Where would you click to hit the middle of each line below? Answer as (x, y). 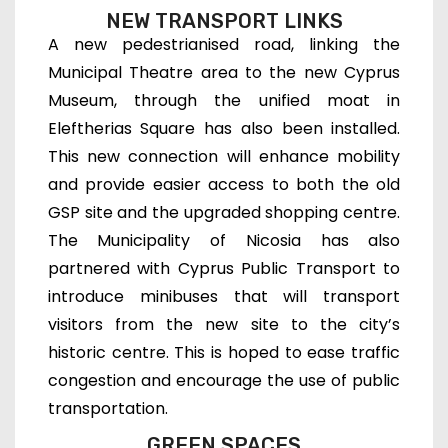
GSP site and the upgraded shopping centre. (224, 212)
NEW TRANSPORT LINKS (224, 20)
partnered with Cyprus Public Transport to (224, 268)
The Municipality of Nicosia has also (224, 240)
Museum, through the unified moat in (224, 100)
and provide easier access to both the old (224, 184)
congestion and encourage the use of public (224, 380)
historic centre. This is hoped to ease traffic (224, 352)
